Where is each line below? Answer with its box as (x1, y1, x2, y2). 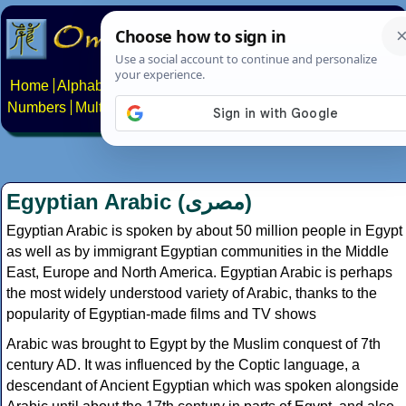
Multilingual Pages (75, 100, 195, 116)
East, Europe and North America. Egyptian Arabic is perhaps (6, 265, 392, 281)
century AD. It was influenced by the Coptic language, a (6, 357, 360, 373)
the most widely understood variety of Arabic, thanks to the (6, 285, 377, 302)
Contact (352, 100, 401, 116)
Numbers (7, 100, 66, 116)
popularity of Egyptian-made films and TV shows (6, 306, 316, 323)
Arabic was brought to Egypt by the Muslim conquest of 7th (6, 336, 381, 353)
